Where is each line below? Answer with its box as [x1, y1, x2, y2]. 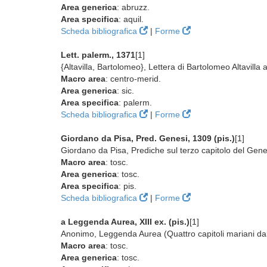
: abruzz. [117, 2, 150, 12]
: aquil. [119, 14, 144, 24]
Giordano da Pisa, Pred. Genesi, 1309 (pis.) [61, 133, 235, 143]
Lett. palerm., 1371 [61, 50, 135, 60]
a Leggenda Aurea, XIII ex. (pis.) [61, 217, 190, 226]
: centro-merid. [105, 74, 161, 83]
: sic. [117, 86, 134, 95]
